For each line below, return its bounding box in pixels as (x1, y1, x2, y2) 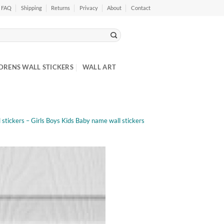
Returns (51, 4, 70, 11)
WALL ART (82, 63, 116, 71)
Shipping (20, 4, 42, 11)
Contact (131, 4, 150, 11)
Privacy (79, 4, 98, 11)
